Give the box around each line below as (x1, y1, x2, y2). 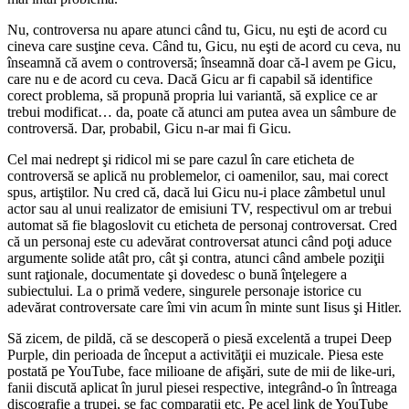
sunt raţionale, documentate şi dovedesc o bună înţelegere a (7, 266, 347, 282)
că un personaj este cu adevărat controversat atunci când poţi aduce (7, 233, 392, 249)
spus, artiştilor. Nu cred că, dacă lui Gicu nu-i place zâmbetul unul (7, 184, 385, 200)
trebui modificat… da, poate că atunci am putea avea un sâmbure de (7, 103, 396, 120)
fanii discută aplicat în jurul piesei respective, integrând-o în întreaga (7, 379, 397, 395)
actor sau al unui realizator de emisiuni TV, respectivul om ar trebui (7, 200, 392, 216)
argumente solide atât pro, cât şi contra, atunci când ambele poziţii (7, 249, 384, 266)
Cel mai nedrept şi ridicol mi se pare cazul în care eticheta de (7, 151, 354, 167)
